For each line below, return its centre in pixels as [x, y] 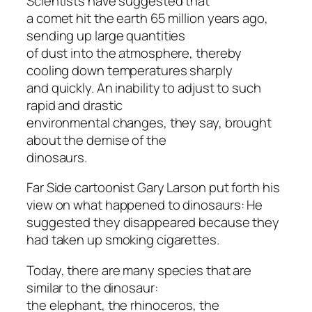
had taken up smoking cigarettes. [123, 240]
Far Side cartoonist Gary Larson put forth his [153, 188]
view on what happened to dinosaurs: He [145, 205]
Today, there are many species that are [139, 270]
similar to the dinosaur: [92, 287]
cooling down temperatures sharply [130, 70]
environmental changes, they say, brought [149, 122]
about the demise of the [96, 140]
